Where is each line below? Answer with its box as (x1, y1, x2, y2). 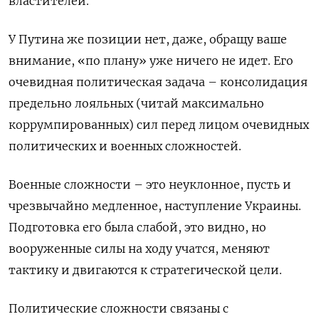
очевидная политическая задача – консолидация (9, 74, 308, 89)
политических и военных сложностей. (9, 138, 241, 153)
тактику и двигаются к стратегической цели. (9, 262, 282, 277)
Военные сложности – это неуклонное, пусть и (9, 177, 291, 192)
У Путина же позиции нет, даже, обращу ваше (9, 31, 287, 46)
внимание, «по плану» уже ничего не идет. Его (9, 53, 293, 68)
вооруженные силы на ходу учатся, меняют (9, 241, 270, 256)
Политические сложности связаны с (9, 300, 229, 315)
